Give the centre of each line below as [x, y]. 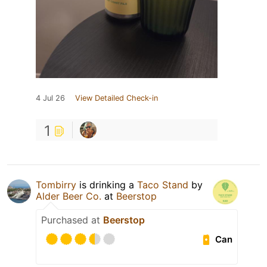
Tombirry [56, 185]
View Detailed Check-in [117, 98]
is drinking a [107, 185]
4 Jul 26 [50, 98]
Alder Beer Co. [70, 196]
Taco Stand [163, 185]
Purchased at [72, 220]
